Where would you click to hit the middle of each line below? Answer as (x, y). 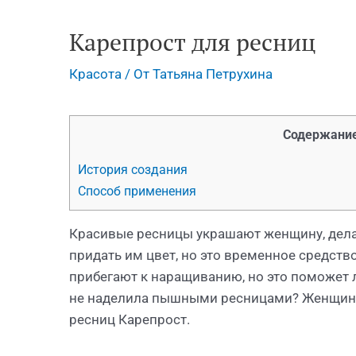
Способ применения (137, 192)
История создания (133, 170)
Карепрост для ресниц (192, 42)
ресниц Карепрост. (130, 320)
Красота (95, 74)
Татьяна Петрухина (213, 74)
